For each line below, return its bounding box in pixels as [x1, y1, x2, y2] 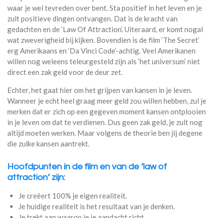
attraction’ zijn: [7, 173, 65, 182]
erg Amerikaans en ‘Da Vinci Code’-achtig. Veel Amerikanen [7, 46, 196, 55]
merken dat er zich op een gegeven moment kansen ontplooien [7, 107, 206, 116]
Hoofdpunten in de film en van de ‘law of [7, 162, 167, 171]
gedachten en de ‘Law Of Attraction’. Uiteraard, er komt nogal [7, 24, 203, 34]
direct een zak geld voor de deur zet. [7, 67, 123, 76]
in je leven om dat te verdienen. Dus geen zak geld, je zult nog [7, 117, 202, 127]
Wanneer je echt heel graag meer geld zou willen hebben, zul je [7, 96, 206, 105]
